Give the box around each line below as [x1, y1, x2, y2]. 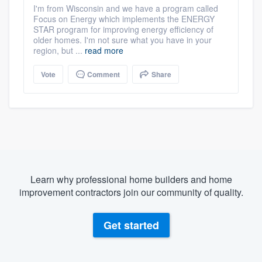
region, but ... [33, 44, 85, 57]
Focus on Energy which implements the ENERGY [33, 13, 215, 25]
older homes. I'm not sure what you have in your [33, 34, 212, 46]
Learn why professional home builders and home [30, 173, 232, 187]
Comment [85, 69, 120, 80]
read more [85, 44, 123, 57]
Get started [103, 218, 159, 233]
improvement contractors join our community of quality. [19, 185, 243, 199]
